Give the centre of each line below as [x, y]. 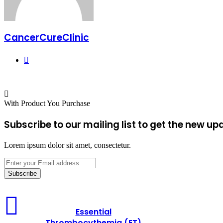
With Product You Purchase [47, 103]
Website [41, 58]
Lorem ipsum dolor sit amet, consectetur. [67, 145]
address [15, 189]
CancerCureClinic [47, 38]
